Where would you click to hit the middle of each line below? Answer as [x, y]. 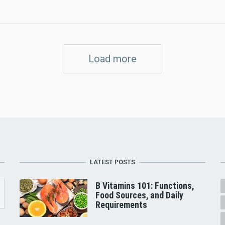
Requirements [121, 205]
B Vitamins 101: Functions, [144, 186]
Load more [113, 59]
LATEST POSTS [112, 162]
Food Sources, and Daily [139, 195]
